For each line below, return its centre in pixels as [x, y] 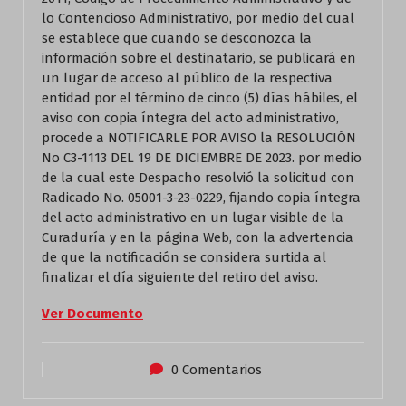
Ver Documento [92, 314]
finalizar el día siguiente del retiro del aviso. [180, 277]
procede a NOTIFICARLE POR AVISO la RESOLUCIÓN [199, 138]
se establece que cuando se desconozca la [177, 38]
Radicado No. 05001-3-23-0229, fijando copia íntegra [201, 198]
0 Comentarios [217, 370]
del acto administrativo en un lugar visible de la [193, 217]
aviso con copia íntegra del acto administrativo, [190, 118]
